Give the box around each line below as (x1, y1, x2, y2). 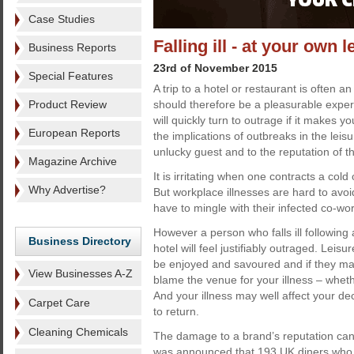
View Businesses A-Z (28, 267, 133, 280)
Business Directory (28, 235, 131, 247)
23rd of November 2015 (153, 62, 277, 74)
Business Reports (28, 41, 116, 54)
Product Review (28, 98, 107, 111)
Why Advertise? (28, 183, 106, 196)
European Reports (28, 126, 120, 139)
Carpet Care (28, 296, 90, 309)
